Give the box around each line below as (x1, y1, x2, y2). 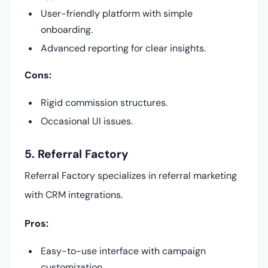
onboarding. (41, 23, 93, 36)
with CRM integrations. (25, 188, 123, 202)
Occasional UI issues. (41, 114, 133, 127)
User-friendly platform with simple (41, 7, 193, 20)
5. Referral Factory (25, 147, 129, 162)
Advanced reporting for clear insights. (41, 41, 206, 54)
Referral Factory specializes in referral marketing (25, 169, 237, 182)
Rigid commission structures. (41, 96, 168, 109)
